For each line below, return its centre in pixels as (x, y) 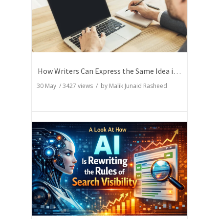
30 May (48, 86)
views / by (93, 86)
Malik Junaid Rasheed (138, 86)
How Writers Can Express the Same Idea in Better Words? (177, 71)
